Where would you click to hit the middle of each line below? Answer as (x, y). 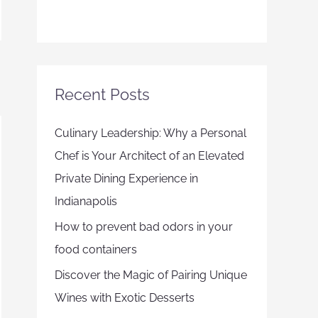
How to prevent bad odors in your (144, 227)
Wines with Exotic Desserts (125, 298)
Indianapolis (86, 201)
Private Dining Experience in (126, 179)
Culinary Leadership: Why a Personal (150, 133)
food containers (96, 250)
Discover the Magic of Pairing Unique (151, 275)
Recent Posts (102, 94)
